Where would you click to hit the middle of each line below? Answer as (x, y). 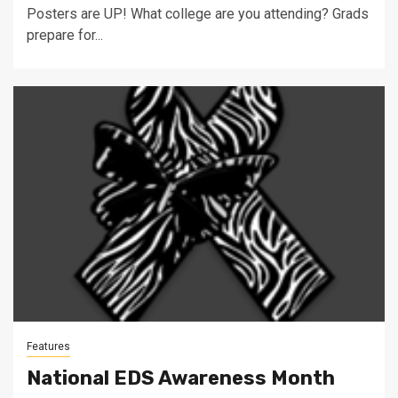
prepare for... (65, 35)
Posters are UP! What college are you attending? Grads (198, 14)
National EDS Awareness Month (183, 378)
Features (48, 346)
